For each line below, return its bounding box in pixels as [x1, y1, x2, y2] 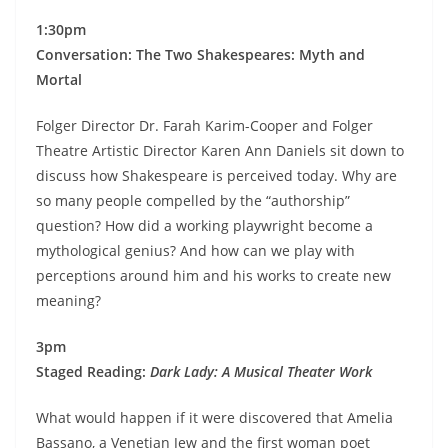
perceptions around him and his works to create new [36, 266, 391, 286]
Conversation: [36, 45, 132, 65]
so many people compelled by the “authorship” [36, 191, 350, 211]
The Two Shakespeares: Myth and [136, 45, 365, 65]
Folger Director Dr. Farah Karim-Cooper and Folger [36, 116, 373, 136]
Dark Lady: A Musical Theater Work [150, 362, 372, 382]
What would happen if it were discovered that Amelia [36, 408, 393, 428]
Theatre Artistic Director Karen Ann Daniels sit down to [36, 141, 404, 161]
